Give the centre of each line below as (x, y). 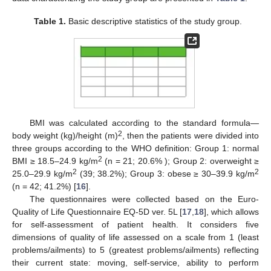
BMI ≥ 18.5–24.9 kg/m (55, 161)
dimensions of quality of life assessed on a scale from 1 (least (135, 237)
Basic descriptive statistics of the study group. (154, 21)
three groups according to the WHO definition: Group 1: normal (135, 148)
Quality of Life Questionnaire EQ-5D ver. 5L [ (97, 211)
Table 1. (50, 21)
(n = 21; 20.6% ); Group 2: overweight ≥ (180, 161)
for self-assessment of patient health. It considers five (135, 224)
